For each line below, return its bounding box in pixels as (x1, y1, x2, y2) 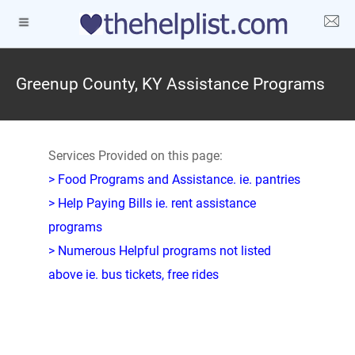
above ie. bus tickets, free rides (48, 267, 219, 282)
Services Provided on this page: (48, 148, 223, 163)
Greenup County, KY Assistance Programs (16, 74, 325, 94)
